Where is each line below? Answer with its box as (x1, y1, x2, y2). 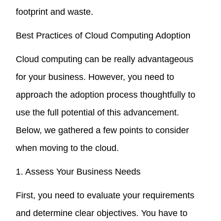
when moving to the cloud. (16, 143, 119, 153)
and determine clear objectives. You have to (16, 208, 188, 218)
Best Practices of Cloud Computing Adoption (16, 30, 191, 40)
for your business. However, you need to (16, 72, 175, 82)
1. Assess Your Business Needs (16, 166, 141, 177)
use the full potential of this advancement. (16, 107, 180, 117)
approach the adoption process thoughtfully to (16, 89, 196, 100)
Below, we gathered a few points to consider (16, 125, 189, 135)
